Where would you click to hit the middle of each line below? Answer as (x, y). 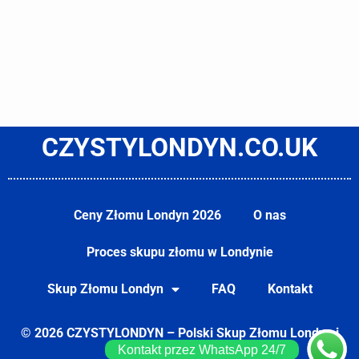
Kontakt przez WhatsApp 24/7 (202, 349)
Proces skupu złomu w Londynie (179, 252)
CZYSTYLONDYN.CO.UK (179, 147)
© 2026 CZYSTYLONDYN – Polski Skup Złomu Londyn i (179, 333)
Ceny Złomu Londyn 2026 (147, 216)
